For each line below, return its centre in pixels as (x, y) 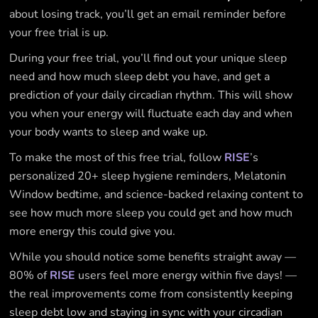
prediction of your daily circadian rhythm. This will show (151, 95)
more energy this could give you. (93, 231)
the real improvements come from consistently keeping (151, 294)
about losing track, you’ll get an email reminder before (148, 14)
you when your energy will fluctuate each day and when (151, 113)
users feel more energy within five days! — (186, 275)
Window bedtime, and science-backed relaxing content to (157, 194)
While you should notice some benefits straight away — (153, 257)
